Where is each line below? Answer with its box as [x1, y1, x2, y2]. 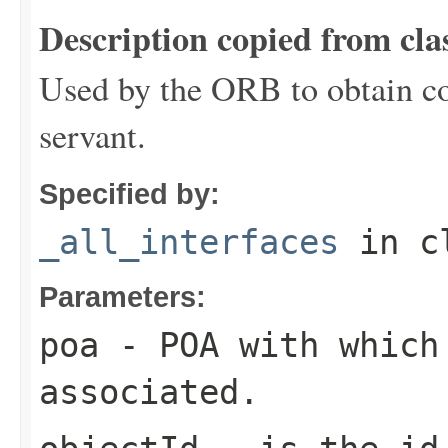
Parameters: [39, 279, 206, 313]
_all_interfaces [39, 221, 339, 262]
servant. [39, 111, 146, 158]
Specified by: [39, 176, 220, 210]
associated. [39, 371, 259, 412]
